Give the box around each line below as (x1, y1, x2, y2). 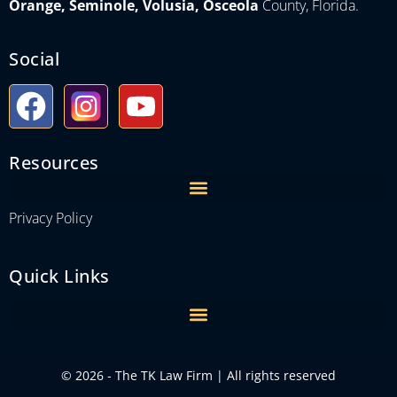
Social (9, 46, 59, 71)
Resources (9, 150, 99, 175)
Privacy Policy (9, 207, 92, 228)
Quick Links (9, 263, 110, 288)
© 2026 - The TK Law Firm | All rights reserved (61, 366, 336, 384)
